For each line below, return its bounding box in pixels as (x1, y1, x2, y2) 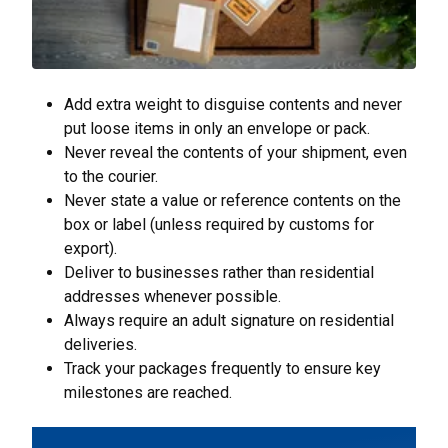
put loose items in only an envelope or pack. (64, 119, 370, 138)
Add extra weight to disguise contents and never (64, 95, 402, 114)
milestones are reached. (64, 383, 240, 402)
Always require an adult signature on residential (64, 311, 394, 330)
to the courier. (64, 167, 158, 186)
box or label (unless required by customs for (64, 215, 374, 234)
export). (64, 239, 117, 258)
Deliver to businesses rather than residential (64, 263, 374, 282)
